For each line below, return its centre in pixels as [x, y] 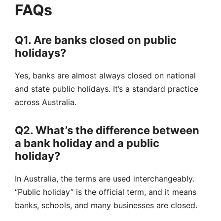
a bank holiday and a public [87, 143]
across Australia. [46, 102]
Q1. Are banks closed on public [96, 40]
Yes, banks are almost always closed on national [105, 76]
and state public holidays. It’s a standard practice [107, 89]
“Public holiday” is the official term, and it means [106, 192]
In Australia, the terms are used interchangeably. [105, 179]
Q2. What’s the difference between [107, 130]
